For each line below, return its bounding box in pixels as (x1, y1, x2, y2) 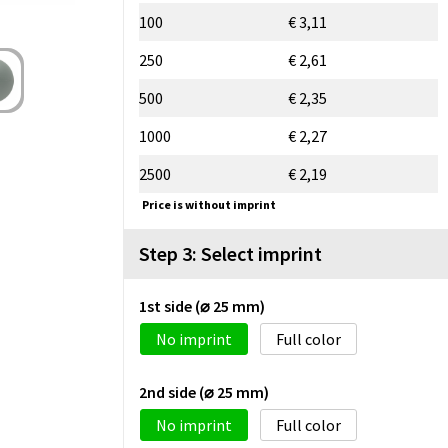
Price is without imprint (142, 196, 276, 212)
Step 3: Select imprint (139, 240, 322, 266)
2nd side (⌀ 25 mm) (139, 381, 269, 402)
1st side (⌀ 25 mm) (139, 295, 265, 316)
